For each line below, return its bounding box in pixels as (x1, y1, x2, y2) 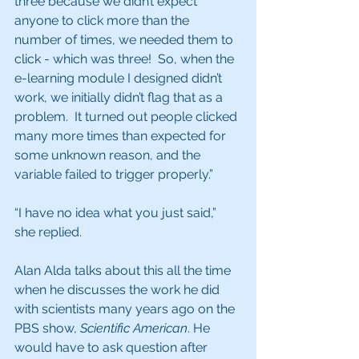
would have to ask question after (14, 340, 211, 355)
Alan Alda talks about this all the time (14, 263, 234, 278)
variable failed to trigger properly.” (14, 167, 213, 182)
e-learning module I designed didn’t (14, 71, 225, 86)
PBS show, (14, 321, 80, 336)
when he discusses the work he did (14, 282, 223, 297)
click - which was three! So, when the (14, 51, 237, 67)
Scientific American (80, 321, 188, 336)
